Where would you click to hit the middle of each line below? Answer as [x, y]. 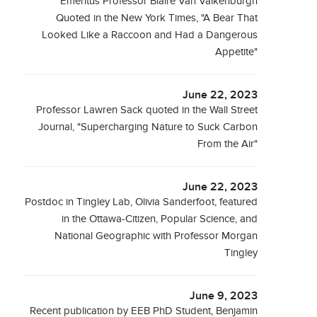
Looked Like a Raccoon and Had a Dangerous [150, 35]
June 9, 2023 [224, 296]
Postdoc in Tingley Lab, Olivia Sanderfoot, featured [142, 202]
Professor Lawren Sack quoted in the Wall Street [147, 110]
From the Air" [228, 144]
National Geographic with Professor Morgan [156, 236]
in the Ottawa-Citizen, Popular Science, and [160, 219]
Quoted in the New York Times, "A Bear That [157, 18]
